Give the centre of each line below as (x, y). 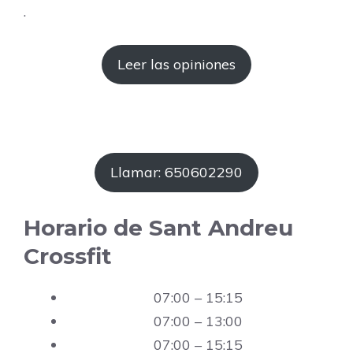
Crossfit (68, 256)
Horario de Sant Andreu (158, 228)
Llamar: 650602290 (176, 173)
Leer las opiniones (176, 65)
